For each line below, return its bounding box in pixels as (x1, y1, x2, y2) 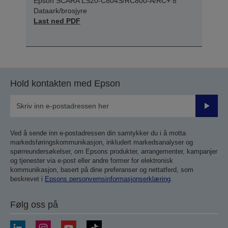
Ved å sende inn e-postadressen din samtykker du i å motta (10, 129, 186, 137)
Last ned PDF (34, 16, 80, 25)
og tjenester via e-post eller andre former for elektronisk (10, 156, 173, 164)
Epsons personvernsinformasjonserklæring (45, 175, 170, 183)
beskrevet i (10, 175, 45, 183)
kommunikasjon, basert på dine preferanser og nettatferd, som (10, 165, 193, 174)
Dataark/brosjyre (34, 6, 87, 15)
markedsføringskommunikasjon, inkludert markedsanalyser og (10, 138, 193, 146)
